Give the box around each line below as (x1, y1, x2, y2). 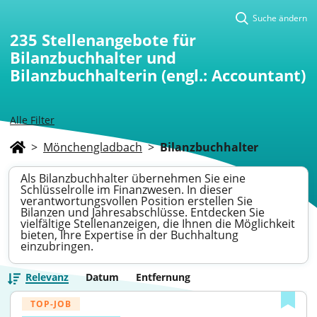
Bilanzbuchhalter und (10, 47, 176, 68)
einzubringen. (21, 238, 93, 254)
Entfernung (136, 270, 190, 284)
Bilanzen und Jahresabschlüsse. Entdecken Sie (21, 204, 265, 220)
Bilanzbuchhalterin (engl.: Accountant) (10, 64, 306, 86)
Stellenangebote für (42, 29, 196, 50)
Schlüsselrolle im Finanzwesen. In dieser (21, 182, 233, 197)
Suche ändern (253, 12, 307, 24)
